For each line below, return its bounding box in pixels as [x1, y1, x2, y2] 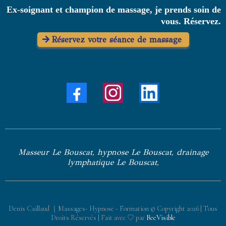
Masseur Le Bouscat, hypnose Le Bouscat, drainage [18, 147, 208, 157]
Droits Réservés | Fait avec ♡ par [50, 213, 146, 222]
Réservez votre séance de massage [51, 34, 182, 44]
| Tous [199, 204, 217, 213]
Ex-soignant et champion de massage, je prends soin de [7, 4, 221, 15]
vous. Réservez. [161, 16, 221, 26]
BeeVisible [146, 213, 176, 222]
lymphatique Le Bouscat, [67, 157, 159, 167]
